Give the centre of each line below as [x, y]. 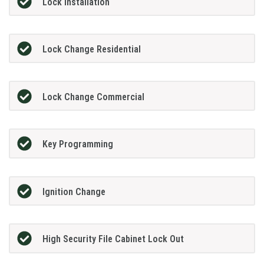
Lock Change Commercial [93, 97]
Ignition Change [74, 192]
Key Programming [77, 144]
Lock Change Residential [91, 49]
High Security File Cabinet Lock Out [113, 239]
